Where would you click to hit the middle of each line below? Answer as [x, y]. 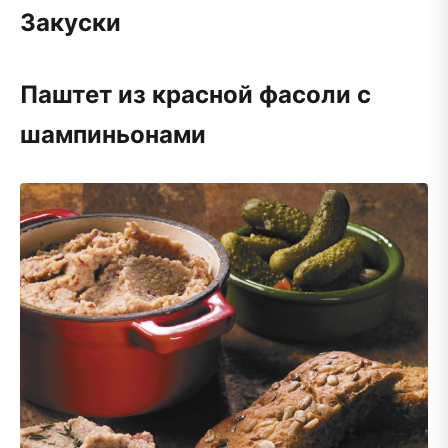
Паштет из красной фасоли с [195, 94]
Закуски [70, 22]
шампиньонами [113, 134]
